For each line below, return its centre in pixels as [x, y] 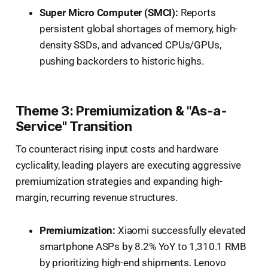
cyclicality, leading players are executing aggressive [128, 165]
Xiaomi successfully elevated [181, 230]
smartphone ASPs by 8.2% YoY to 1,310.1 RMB [143, 246]
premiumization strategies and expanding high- [119, 181]
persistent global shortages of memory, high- [138, 28]
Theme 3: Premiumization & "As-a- [121, 110]
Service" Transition [74, 126]
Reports [197, 12]
